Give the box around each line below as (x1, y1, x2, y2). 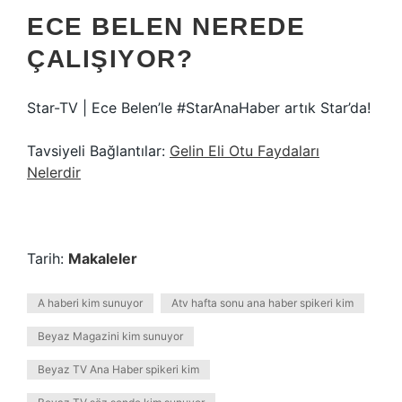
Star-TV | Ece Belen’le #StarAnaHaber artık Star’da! (27, 99, 371, 117)
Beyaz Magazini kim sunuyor (38, 329, 183, 343)
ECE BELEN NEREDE (27, 13, 305, 40)
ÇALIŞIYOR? (27, 45, 193, 73)
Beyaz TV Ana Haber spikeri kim (38, 363, 199, 376)
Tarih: (27, 249, 68, 267)
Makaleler (68, 249, 137, 267)
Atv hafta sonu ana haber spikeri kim (171, 296, 354, 310)
